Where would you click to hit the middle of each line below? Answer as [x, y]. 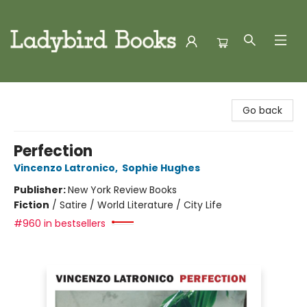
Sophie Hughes [161, 168]
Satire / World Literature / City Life [141, 205]
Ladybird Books [45, 95]
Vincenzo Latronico [64, 168]
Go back [262, 110]
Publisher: [41, 190]
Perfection [53, 151]
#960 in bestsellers [60, 223]
